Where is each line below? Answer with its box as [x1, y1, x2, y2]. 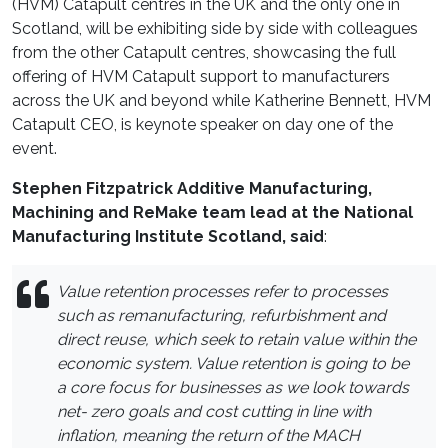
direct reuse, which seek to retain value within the [57, 330, 416, 350]
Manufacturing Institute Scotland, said [12, 227, 324, 247]
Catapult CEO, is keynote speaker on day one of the [12, 115, 393, 135]
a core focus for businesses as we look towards [57, 378, 409, 398]
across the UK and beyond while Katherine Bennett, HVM [12, 91, 431, 111]
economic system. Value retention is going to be [57, 354, 409, 374]
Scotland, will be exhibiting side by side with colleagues [12, 19, 418, 39]
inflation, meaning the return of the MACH [57, 426, 360, 446]
